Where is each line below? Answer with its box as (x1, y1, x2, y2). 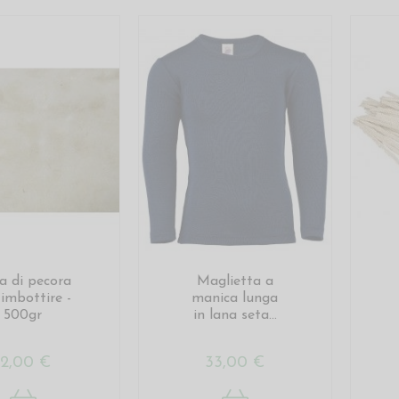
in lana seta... (192, 308, 277, 323)
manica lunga (191, 291, 279, 306)
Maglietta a (196, 274, 273, 289)
